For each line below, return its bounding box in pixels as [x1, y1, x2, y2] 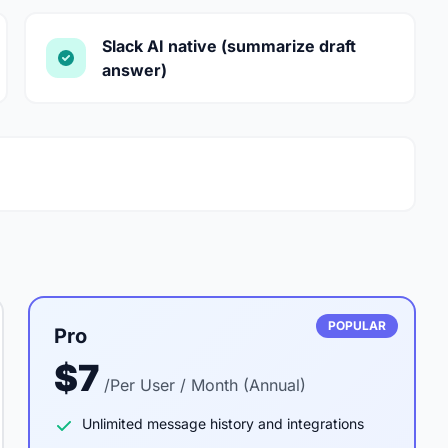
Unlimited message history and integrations [82, 415, 364, 432]
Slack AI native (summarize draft [102, 36, 356, 56]
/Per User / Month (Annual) [104, 375, 306, 395]
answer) [102, 60, 167, 80]
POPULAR [328, 318, 386, 333]
